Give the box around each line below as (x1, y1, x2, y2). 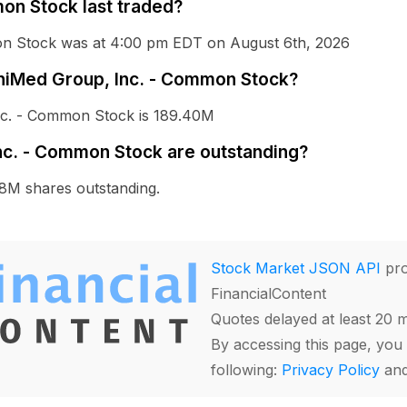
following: (211, 361, 282, 379)
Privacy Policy (282, 361, 380, 379)
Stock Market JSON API (211, 259, 381, 277)
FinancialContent (211, 284, 326, 303)
